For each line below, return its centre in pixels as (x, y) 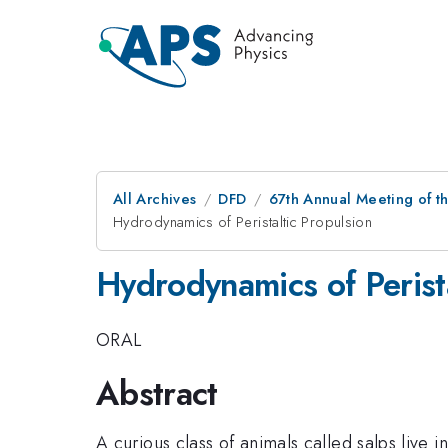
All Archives (155, 199)
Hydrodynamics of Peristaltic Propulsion (243, 222)
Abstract (157, 393)
